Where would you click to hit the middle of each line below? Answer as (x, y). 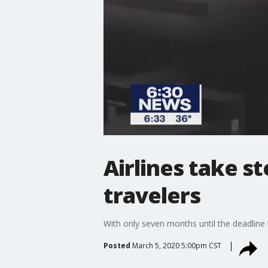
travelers (152, 195)
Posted (117, 245)
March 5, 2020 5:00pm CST (176, 245)
